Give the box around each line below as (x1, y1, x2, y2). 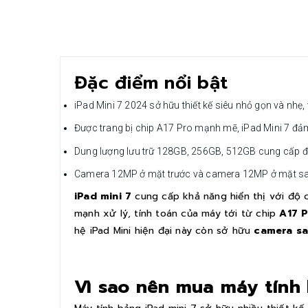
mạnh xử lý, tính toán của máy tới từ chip (74, 206, 280, 221)
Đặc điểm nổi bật (74, 69, 228, 96)
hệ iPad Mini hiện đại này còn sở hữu (74, 223, 254, 238)
